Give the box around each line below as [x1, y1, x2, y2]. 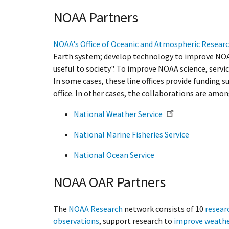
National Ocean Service [74, 150, 154, 161]
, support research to [99, 215, 174, 226]
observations [53, 215, 99, 226]
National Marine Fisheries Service [74, 129, 189, 140]
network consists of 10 [123, 203, 205, 214]
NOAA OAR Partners [53, 172, 166, 191]
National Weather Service [74, 109, 163, 120]
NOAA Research [68, 203, 123, 214]
